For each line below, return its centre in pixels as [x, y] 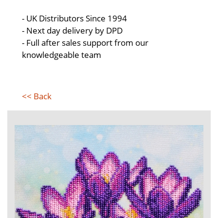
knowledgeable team [62, 55]
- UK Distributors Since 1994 [74, 18]
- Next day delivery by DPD [72, 30]
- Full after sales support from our [85, 43]
